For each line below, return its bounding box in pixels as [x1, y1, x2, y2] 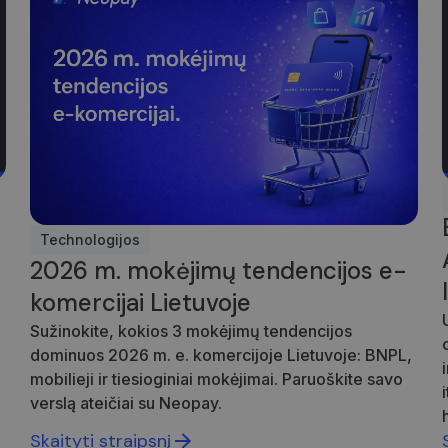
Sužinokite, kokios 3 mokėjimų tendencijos [30, 320, 353, 341]
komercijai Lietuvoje [30, 286, 252, 318]
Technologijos [40, 230, 141, 248]
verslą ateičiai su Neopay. [30, 392, 223, 413]
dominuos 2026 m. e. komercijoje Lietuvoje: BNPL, [30, 344, 413, 365]
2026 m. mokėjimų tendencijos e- [30, 254, 408, 286]
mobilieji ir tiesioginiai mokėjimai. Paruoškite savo [30, 368, 404, 389]
